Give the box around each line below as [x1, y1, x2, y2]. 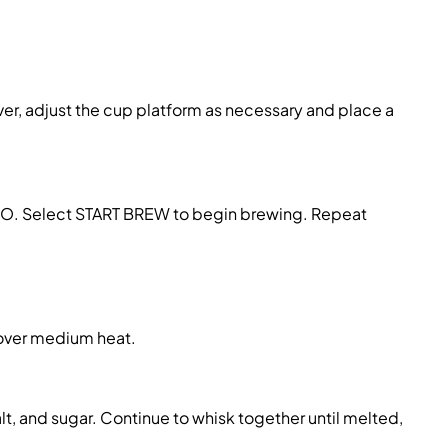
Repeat [311, 203, 367, 224]
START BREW [72, 203, 170, 224]
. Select [14, 203, 72, 224]
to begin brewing [170, 203, 303, 224]
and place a [303, 99, 394, 120]
